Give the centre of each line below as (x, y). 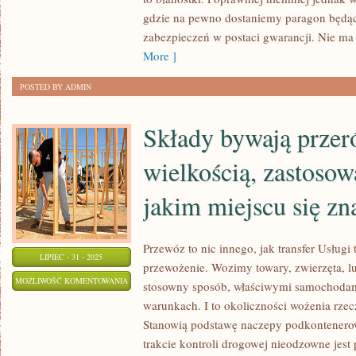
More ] (160, 56)
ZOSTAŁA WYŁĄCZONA (72, 300)
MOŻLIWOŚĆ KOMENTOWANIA (72, 281)
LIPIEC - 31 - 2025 (72, 257)
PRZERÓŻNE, (151, 319)
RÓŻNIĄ (142, 339)
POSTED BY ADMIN (56, 87)
